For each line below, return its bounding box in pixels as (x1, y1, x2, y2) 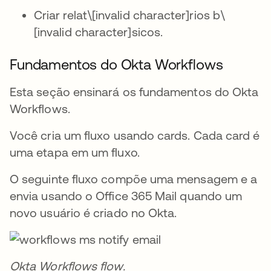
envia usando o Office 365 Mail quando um (10, 188, 243, 203)
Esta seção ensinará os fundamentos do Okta (10, 84, 259, 99)
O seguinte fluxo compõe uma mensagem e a (10, 171, 258, 186)
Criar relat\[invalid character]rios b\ (34, 7, 226, 22)
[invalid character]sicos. (34, 24, 163, 39)
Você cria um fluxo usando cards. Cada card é (10, 128, 260, 142)
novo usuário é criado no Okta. (10, 205, 177, 220)
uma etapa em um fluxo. (10, 145, 140, 159)
